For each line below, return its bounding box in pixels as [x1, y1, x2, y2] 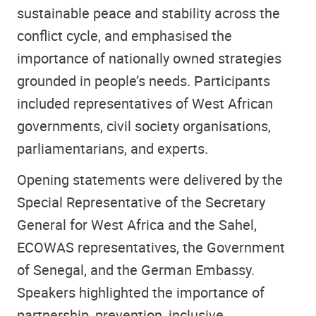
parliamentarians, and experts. [17, 138, 208, 158]
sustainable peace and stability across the [17, 3, 280, 23]
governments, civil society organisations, [17, 116, 271, 135]
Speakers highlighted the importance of [17, 283, 265, 303]
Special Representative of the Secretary [17, 193, 265, 212]
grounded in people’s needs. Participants [17, 71, 270, 90]
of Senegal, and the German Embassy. [17, 260, 255, 280]
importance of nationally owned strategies [17, 48, 281, 68]
